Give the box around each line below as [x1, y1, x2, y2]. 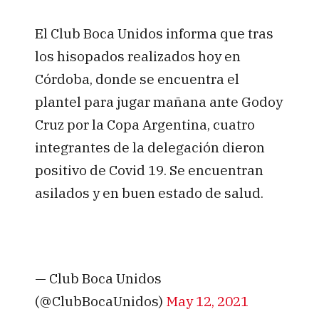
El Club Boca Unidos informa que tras [34, 24, 273, 43]
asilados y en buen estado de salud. [34, 184, 263, 202]
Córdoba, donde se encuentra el [34, 70, 239, 88]
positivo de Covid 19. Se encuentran [34, 161, 263, 179]
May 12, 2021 [165, 291, 249, 310]
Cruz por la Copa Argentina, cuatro [34, 115, 255, 134]
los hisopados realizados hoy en [34, 47, 241, 66]
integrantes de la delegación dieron [34, 138, 265, 157]
